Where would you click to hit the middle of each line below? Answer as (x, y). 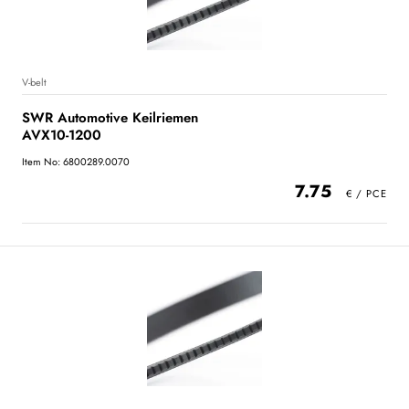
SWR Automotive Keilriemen (110, 118)
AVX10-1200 (62, 135)
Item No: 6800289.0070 (76, 162)
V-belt (34, 82)
